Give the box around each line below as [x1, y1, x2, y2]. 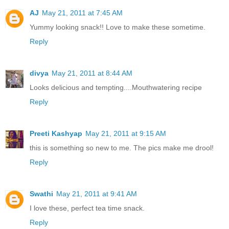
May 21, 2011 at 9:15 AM [85, 129, 166, 138]
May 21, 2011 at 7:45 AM [42, 9, 123, 17]
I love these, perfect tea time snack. [30, 204, 145, 213]
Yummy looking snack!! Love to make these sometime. [30, 23, 205, 32]
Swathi [30, 190, 53, 198]
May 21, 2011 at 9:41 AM [56, 190, 137, 198]
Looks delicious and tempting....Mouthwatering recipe [30, 83, 202, 92]
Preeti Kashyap [30, 129, 82, 138]
